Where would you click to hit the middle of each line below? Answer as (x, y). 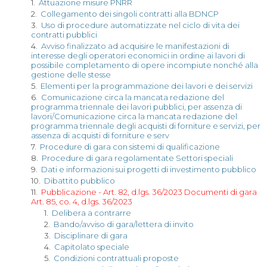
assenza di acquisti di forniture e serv (100, 135)
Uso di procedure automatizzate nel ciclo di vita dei (140, 25)
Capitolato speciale (92, 247)
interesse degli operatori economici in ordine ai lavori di (138, 55)
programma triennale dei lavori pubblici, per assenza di (136, 107)
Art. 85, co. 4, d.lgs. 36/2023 (82, 201)
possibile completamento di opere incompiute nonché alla (145, 65)
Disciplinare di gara (91, 235)
